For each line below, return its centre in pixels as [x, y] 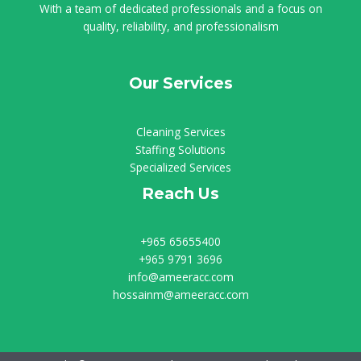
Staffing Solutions [180, 149]
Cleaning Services [180, 131]
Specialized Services [180, 167]
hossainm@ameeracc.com [180, 294]
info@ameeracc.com [180, 276]
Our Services [180, 83]
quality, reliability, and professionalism [180, 27]
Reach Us [180, 193]
